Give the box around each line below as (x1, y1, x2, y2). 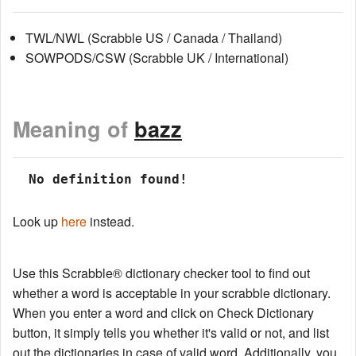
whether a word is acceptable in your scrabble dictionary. (13, 284, 331, 303)
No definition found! (21, 172, 188, 188)
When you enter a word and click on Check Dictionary (13, 304, 314, 323)
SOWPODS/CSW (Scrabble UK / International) (25, 48, 288, 67)
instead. (87, 212, 134, 231)
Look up (13, 212, 61, 231)
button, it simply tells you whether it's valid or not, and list (13, 323, 329, 342)
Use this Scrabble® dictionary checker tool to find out (13, 264, 310, 283)
